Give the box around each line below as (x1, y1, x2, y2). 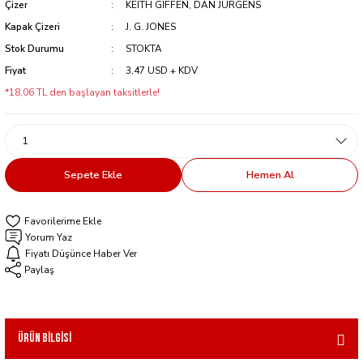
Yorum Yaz (25, 230, 72, 244)
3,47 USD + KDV (125, 64, 198, 77)
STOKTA (125, 42, 162, 55)
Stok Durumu (5, 42, 64, 55)
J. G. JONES (125, 20, 176, 33)
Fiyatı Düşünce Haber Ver (25, 246, 137, 260)
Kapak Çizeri (5, 20, 60, 33)
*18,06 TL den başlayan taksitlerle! (5, 86, 160, 99)
